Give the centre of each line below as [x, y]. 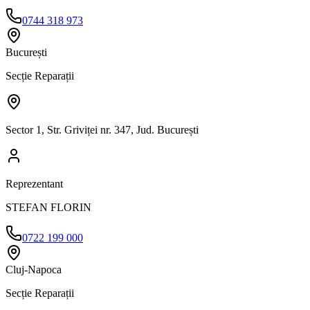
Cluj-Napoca [34, 269]
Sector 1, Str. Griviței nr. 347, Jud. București [102, 129]
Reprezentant [34, 183]
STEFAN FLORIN [48, 207]
